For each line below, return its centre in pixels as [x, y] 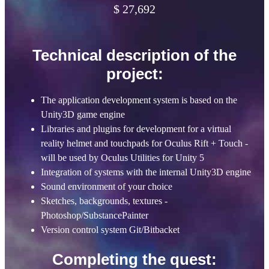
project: [134, 74]
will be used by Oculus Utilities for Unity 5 [122, 158]
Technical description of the [134, 56]
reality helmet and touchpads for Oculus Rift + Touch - [144, 144]
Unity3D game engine [83, 115]
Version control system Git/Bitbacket [110, 230]
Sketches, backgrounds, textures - [104, 201]
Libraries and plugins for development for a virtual [136, 129]
